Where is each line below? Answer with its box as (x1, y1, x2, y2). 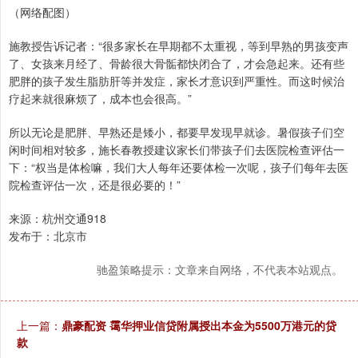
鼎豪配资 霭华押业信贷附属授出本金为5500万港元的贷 (62, 317, 336, 334)
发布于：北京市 (9, 228, 87, 245)
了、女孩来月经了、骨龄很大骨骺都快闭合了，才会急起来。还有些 (9, 55, 344, 72)
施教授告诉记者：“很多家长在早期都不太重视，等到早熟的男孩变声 (9, 38, 348, 54)
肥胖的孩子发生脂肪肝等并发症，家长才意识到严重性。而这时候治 (9, 73, 344, 89)
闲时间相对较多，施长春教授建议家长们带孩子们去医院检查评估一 (9, 141, 344, 158)
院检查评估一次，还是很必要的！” (9, 177, 181, 193)
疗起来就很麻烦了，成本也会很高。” (9, 90, 192, 107)
